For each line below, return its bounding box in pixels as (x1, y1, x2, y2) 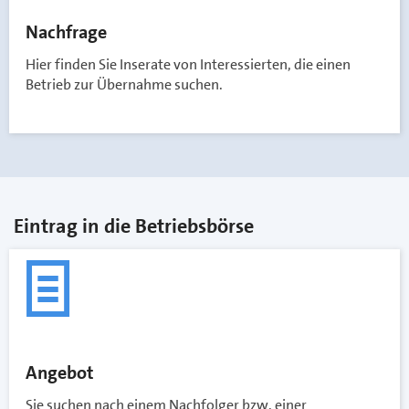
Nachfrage (26, 20, 107, 44)
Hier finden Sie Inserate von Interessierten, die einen (26, 55, 351, 74)
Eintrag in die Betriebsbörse (14, 213, 254, 239)
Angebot (26, 361, 94, 384)
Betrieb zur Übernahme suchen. (26, 75, 223, 94)
